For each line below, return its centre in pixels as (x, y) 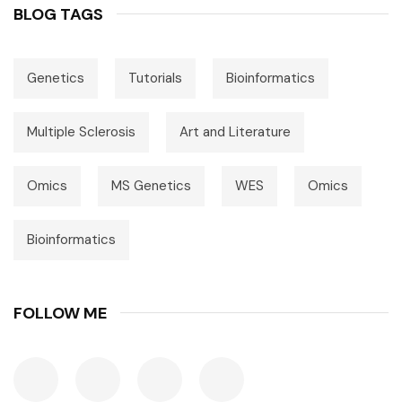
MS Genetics (151, 185)
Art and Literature (235, 131)
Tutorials (155, 78)
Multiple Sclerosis (81, 131)
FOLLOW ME (60, 313)
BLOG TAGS (58, 14)
